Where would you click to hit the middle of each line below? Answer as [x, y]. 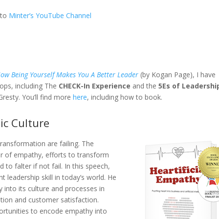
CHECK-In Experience [95, 86]
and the [145, 86]
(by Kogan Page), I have [177, 75]
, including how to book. [125, 97]
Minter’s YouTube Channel [50, 15]
